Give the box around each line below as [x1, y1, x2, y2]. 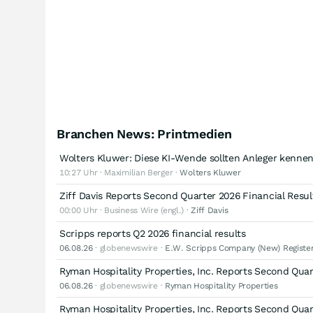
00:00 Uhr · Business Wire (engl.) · [59, 205, 191, 215]
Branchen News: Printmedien [57, 126, 232, 141]
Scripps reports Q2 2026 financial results [59, 228, 246, 239]
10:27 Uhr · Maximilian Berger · [59, 168, 180, 177]
